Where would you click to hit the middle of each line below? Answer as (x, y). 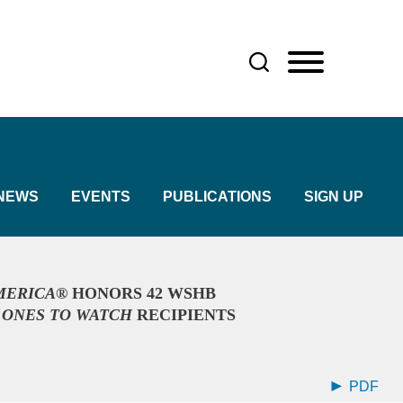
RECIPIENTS (186, 315)
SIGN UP (334, 197)
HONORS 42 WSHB (142, 293)
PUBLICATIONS (217, 197)
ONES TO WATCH (69, 315)
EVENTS (101, 197)
